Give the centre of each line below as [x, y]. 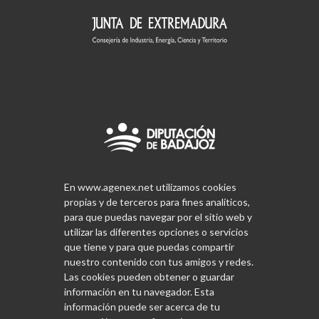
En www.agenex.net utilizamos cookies [150, 187]
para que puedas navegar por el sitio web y [158, 217]
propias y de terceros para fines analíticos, [157, 202]
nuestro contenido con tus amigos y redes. [159, 262]
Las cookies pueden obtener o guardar [149, 277]
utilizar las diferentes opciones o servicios [156, 232]
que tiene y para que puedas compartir [149, 247]
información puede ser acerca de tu [142, 307]
